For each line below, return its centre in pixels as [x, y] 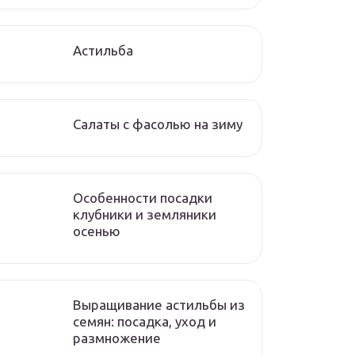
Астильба [103, 50]
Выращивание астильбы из [159, 305]
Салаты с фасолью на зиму [158, 124]
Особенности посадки [143, 198]
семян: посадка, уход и [145, 321]
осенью [97, 231]
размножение [117, 338]
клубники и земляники [145, 214]
